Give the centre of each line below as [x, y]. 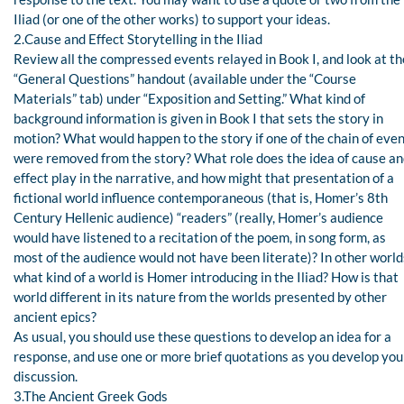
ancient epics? [55, 316]
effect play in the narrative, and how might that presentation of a [204, 177]
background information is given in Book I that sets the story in [198, 118]
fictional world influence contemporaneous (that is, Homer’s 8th [201, 197]
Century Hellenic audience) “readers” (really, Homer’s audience [198, 217]
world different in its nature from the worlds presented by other [200, 296]
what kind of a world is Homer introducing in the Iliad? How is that [206, 276]
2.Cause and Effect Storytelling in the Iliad [138, 38]
